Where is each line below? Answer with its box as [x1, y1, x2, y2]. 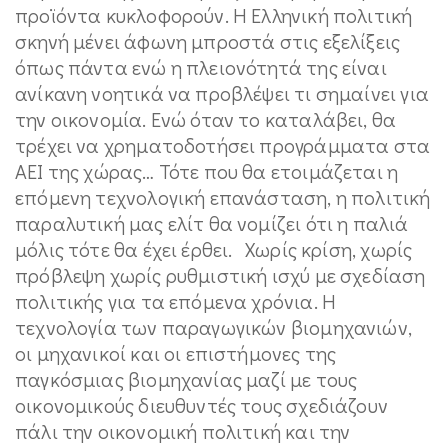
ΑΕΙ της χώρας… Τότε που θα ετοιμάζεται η [15, 158, 399, 184]
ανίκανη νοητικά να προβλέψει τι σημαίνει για [15, 80, 429, 106]
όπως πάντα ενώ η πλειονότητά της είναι [15, 54, 387, 80]
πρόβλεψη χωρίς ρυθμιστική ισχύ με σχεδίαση [15, 262, 426, 288]
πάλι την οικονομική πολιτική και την [15, 418, 351, 444]
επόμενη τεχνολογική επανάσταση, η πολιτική [15, 184, 431, 210]
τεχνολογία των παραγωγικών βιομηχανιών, [15, 314, 413, 340]
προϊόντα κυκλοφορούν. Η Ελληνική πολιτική [15, 2, 413, 28]
